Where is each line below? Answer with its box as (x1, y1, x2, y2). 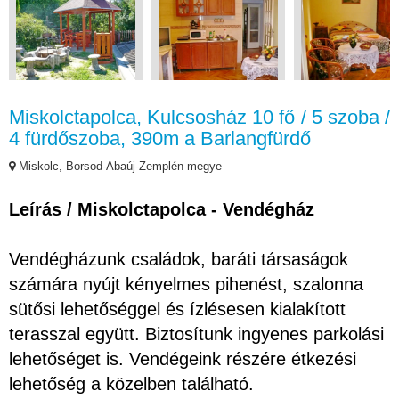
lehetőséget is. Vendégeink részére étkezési (9, 348, 356, 369)
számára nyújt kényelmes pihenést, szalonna (9, 273, 363, 294)
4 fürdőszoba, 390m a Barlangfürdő (9, 126, 311, 150)
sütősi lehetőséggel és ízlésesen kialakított (9, 298, 346, 319)
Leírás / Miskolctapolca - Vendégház (9, 199, 314, 219)
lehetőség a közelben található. (9, 373, 259, 394)
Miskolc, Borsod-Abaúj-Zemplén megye (15, 159, 222, 173)
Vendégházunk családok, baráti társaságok (9, 248, 348, 269)
